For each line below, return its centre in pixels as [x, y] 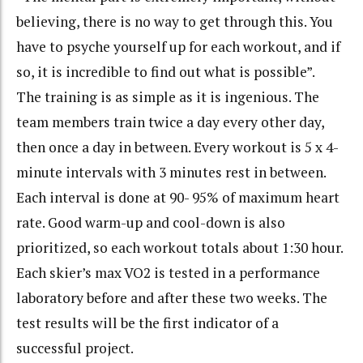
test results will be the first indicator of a [147, 323]
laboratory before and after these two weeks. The [172, 298]
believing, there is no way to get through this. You [175, 22]
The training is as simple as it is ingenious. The [168, 97]
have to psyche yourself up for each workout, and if [178, 47]
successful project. [75, 348]
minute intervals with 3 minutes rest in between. [171, 173]
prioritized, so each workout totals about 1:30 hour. [180, 248]
